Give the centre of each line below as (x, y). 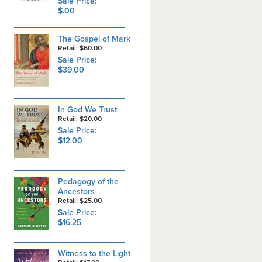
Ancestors (76, 192)
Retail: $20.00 (81, 119)
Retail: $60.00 (81, 48)
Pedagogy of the (88, 182)
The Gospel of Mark (94, 39)
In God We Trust (87, 110)
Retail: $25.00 (81, 201)
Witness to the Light (94, 254)
